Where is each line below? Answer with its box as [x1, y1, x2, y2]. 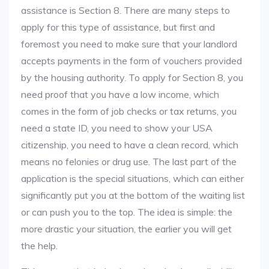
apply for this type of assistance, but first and [21, 21, 215, 33]
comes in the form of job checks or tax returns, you [21, 105, 237, 117]
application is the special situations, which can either [21, 172, 244, 184]
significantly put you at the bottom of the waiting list [21, 189, 245, 201]
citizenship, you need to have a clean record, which [21, 139, 238, 151]
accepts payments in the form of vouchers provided [21, 55, 242, 67]
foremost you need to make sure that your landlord [21, 38, 237, 50]
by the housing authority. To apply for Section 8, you [21, 71, 243, 83]
